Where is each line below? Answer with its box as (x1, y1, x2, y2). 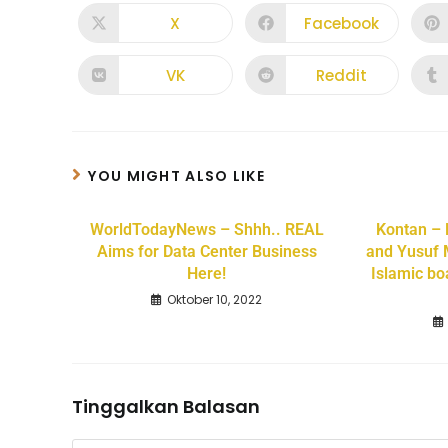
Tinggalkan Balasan (72, 394, 260, 420)
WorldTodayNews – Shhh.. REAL (89, 220, 324, 240)
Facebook (304, 12, 380, 34)
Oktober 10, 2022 (167, 291, 263, 309)
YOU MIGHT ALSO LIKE (88, 166, 266, 187)
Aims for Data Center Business (96, 242, 317, 262)
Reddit (316, 64, 368, 86)
